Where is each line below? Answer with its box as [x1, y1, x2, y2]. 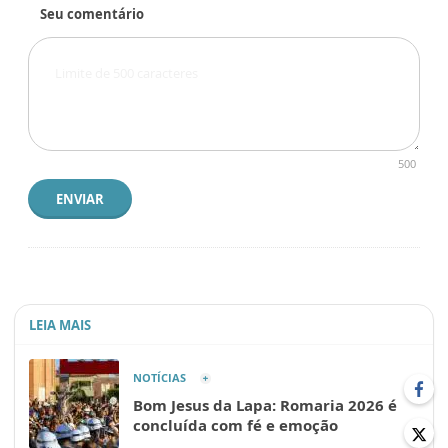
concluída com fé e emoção [133, 414, 338, 435]
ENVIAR [56, 189, 104, 208]
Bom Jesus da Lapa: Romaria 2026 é [133, 394, 397, 415]
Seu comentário [40, 4, 144, 23]
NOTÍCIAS [133, 369, 186, 385]
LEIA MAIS [29, 315, 91, 334]
